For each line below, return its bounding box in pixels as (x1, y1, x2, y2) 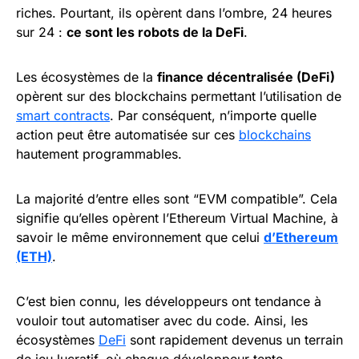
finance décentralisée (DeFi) (157, 68, 335, 85)
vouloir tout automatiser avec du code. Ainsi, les (16, 312, 308, 329)
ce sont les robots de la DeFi (67, 23, 244, 40)
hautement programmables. (16, 145, 186, 162)
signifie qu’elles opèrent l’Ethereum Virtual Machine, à (16, 209, 338, 226)
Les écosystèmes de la (16, 68, 157, 85)
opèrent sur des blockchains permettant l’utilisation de (16, 87, 341, 104)
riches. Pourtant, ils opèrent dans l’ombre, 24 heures (16, 4, 332, 21)
